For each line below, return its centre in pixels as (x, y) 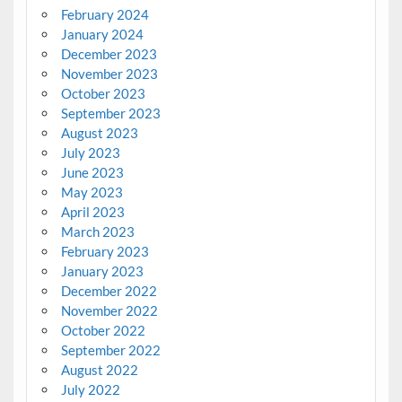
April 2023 (92, 212)
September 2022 (110, 350)
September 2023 (110, 114)
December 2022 (109, 291)
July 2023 (90, 153)
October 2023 (103, 94)
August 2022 (99, 370)
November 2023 (109, 74)
